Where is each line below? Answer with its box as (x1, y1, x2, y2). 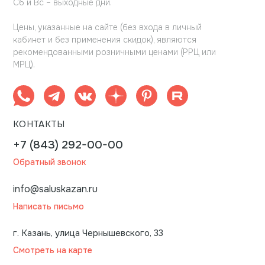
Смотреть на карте (13, 245, 92, 256)
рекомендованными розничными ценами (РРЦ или (13, 47, 216, 58)
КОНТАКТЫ (13, 118, 65, 131)
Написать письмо (13, 201, 84, 212)
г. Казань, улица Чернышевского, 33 (13, 227, 163, 240)
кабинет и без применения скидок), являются (13, 34, 196, 46)
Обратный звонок (13, 157, 86, 168)
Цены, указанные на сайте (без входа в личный (13, 22, 202, 33)
